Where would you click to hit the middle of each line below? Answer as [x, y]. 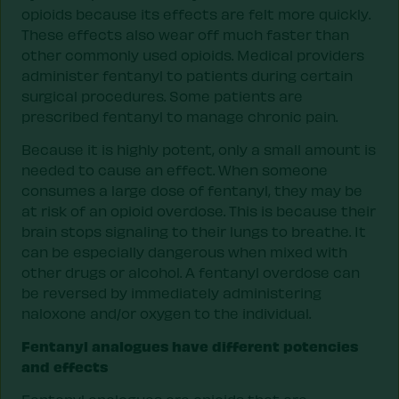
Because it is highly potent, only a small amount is [199, 149]
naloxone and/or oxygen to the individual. [166, 313]
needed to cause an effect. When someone [175, 169]
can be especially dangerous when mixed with [184, 251]
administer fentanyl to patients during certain [187, 75]
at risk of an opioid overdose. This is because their [199, 210]
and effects [65, 366]
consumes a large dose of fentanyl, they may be [192, 190]
